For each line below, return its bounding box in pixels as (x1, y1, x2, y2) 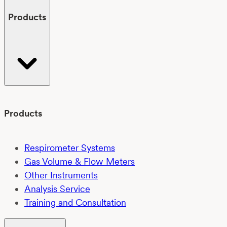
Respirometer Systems (24, 142, 115, 153)
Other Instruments (24, 169, 98, 180)
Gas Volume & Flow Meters (24, 156, 135, 167)
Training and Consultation (24, 197, 126, 208)
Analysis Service (24, 183, 90, 194)
